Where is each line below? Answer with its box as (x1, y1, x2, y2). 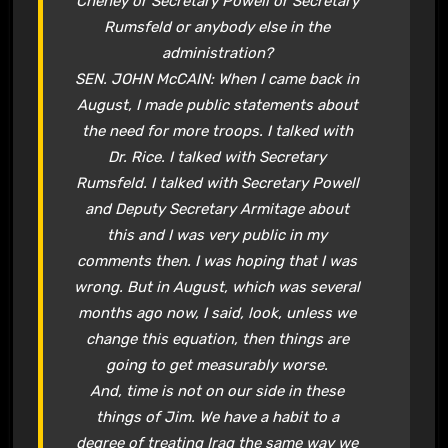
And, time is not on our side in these (90, 381, 345, 400)
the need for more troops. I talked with (81, 121, 353, 140)
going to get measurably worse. (106, 355, 329, 374)
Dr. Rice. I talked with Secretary (108, 147, 327, 166)
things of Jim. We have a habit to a (95, 407, 339, 426)
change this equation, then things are (85, 329, 349, 348)
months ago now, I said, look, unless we (78, 303, 357, 322)
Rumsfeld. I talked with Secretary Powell (75, 173, 359, 192)
